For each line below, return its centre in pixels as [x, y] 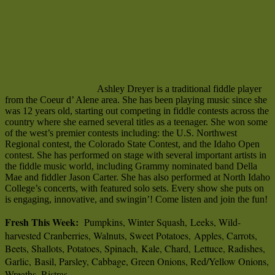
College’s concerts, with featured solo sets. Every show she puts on [134, 188]
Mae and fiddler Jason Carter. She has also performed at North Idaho [137, 177]
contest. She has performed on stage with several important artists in [136, 155]
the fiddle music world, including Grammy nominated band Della [131, 166]
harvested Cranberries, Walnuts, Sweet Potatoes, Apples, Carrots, [131, 235]
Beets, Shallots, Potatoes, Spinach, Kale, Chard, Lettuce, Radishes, [135, 248]
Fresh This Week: [42, 222]
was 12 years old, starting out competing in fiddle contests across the [137, 110]
